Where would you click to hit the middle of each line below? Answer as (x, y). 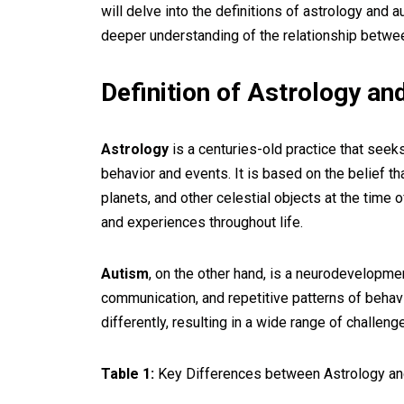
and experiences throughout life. (202, 222)
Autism (125, 274)
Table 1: (128, 374)
